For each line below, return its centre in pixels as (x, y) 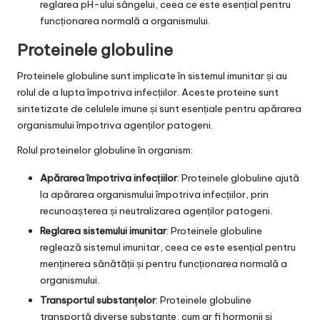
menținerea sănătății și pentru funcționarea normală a (164, 264)
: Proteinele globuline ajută (238, 177)
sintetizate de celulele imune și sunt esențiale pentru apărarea (159, 108)
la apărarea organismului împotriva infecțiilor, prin (154, 194)
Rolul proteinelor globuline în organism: (105, 150)
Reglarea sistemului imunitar (103, 231)
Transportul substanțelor (98, 300)
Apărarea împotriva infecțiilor (109, 177)
